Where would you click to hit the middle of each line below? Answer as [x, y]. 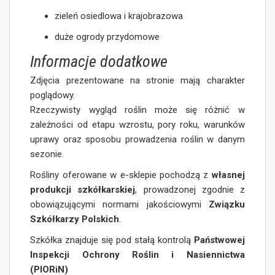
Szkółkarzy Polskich [75, 219]
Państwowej [219, 240]
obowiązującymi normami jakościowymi [119, 205]
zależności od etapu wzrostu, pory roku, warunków [137, 125]
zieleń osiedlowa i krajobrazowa [119, 16]
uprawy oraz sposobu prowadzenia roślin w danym [137, 140]
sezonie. [47, 154]
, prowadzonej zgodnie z [190, 190]
